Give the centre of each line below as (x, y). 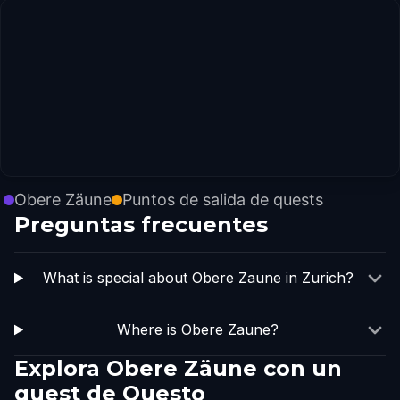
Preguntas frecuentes (141, 225)
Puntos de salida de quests (223, 200)
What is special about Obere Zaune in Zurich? (198, 278)
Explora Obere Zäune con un (178, 368)
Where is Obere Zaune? (198, 329)
